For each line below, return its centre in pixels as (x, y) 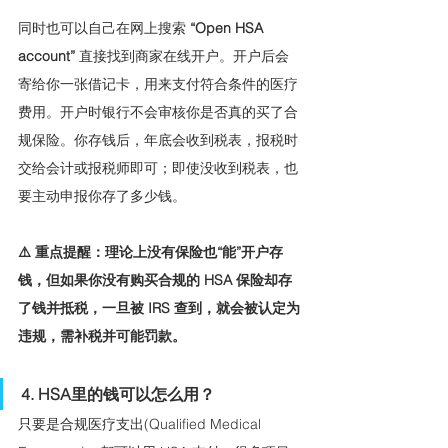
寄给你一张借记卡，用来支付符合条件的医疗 (158, 84)
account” (48, 56)
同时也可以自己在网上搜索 (102, 28)
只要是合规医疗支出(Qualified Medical (141, 424)
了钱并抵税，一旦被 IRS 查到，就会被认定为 (159, 308)
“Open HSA (226, 28)
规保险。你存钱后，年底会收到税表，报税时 (158, 140)
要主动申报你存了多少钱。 (102, 196)
